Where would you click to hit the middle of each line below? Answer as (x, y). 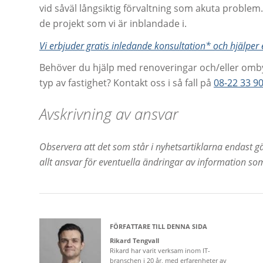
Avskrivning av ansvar (109, 114)
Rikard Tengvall (134, 241)
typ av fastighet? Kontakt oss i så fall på (127, 83)
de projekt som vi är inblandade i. (113, 24)
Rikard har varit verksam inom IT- (160, 251)
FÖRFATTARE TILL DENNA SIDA (159, 227)
